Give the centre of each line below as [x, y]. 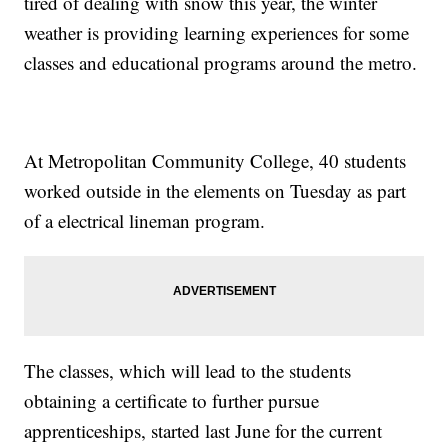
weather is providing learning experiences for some [217, 33]
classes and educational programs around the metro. [221, 63]
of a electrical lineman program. [145, 221]
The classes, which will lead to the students [188, 371]
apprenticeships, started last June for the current [203, 431]
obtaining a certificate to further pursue [172, 401]
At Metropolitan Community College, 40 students [215, 161]
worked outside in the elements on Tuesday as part [215, 191]
